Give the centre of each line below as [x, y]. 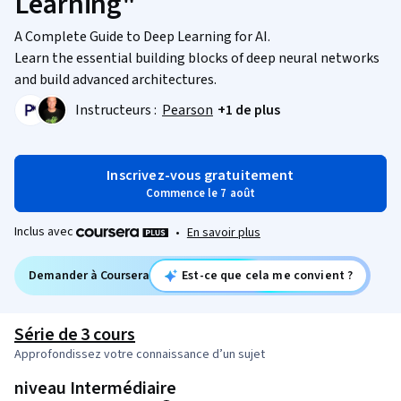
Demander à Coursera [90, 275]
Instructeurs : [117, 110]
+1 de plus [249, 110]
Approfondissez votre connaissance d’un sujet [140, 354]
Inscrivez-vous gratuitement [200, 175]
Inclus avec [45, 232]
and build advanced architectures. [115, 80]
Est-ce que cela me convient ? [268, 275]
